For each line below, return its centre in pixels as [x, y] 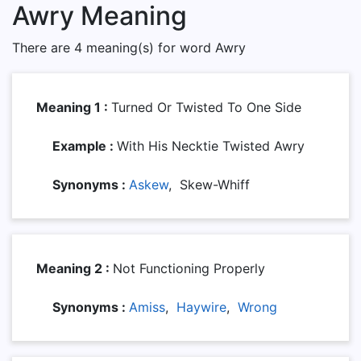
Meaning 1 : [74, 107]
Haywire [201, 307]
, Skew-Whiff [209, 185]
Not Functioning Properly [189, 268]
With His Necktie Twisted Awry [211, 146]
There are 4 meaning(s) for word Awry [129, 48]
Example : [85, 146]
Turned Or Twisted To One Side [206, 107]
